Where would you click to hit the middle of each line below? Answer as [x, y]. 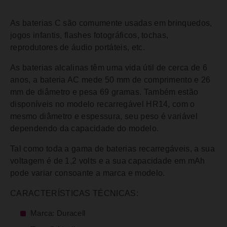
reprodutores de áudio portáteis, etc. [78, 47]
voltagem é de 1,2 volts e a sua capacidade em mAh [108, 161]
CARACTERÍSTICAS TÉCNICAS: [74, 193]
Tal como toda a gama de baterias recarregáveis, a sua [112, 149]
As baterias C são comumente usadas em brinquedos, [111, 23]
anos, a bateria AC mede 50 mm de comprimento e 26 [110, 80]
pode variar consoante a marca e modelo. [88, 173]
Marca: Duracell [58, 213]
